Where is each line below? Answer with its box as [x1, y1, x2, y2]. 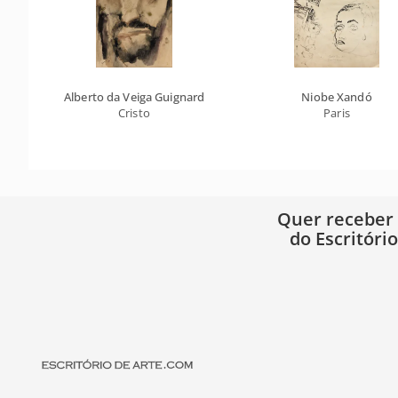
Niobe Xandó [301, 88, 372, 105]
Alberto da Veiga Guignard [64, 88, 205, 105]
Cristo [118, 104, 150, 121]
